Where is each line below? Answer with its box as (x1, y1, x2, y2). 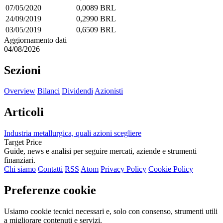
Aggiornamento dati (4, 35, 67, 44)
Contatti (38, 165, 63, 174)
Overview (4, 87, 35, 96)
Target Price (4, 138, 42, 147)
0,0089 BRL (76, 3, 116, 12)
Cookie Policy (148, 165, 193, 174)
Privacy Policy (101, 165, 146, 174)
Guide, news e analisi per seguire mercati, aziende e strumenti (4, 147, 197, 156)
